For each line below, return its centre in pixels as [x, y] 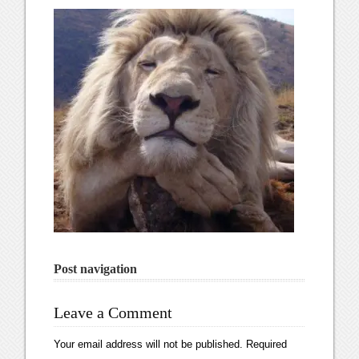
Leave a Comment [113, 313]
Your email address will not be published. [149, 344]
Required [265, 344]
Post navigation [96, 269]
